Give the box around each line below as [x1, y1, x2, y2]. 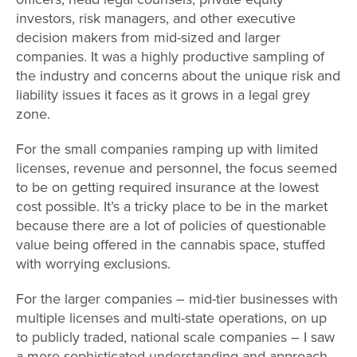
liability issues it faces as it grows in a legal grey [16, 84, 310, 105]
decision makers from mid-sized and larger [16, 27, 280, 48]
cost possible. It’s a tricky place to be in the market [16, 196, 328, 217]
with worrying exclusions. [16, 253, 171, 274]
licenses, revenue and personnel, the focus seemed [16, 158, 337, 178]
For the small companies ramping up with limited [16, 139, 318, 159]
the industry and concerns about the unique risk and [16, 65, 340, 86]
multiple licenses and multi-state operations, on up [16, 308, 327, 328]
